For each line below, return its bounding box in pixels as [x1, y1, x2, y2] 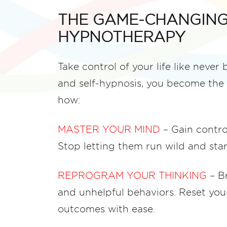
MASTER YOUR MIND [58, 124, 160, 135]
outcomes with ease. [58, 204, 155, 214]
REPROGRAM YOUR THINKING [58, 170, 207, 181]
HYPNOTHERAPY [58, 29, 185, 45]
